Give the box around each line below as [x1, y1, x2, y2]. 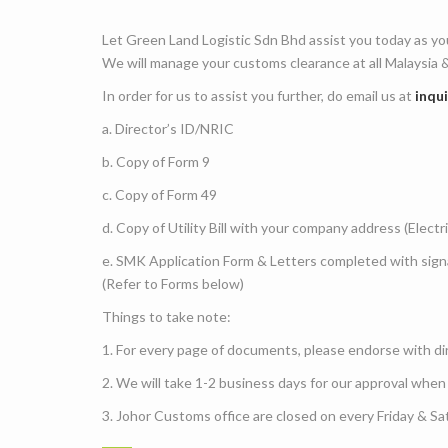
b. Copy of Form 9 [102, 153, 210, 170]
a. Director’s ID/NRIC [102, 120, 234, 137]
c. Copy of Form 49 [102, 186, 217, 203]
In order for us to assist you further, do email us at [102, 87, 415, 104]
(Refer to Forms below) [102, 275, 244, 292]
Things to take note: [102, 308, 231, 325]
